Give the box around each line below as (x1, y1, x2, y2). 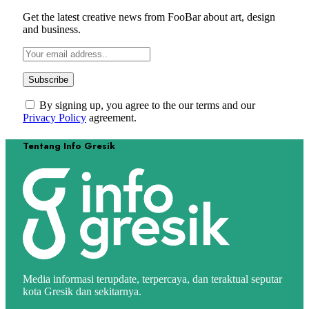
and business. (23, 23, 81, 36)
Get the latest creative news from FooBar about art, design (23, 11, 275, 23)
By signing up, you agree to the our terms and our (37, 99, 255, 112)
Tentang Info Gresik (23, 139, 115, 153)
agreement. (86, 112, 137, 124)
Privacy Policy (23, 112, 86, 124)
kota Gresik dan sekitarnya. (23, 285, 141, 297)
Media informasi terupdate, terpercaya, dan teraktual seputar (23, 272, 282, 285)
